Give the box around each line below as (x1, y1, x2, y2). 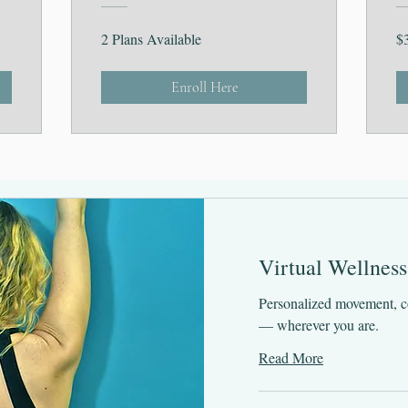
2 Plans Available (101, 29, 201, 49)
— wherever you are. (259, 315, 379, 335)
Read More (259, 348, 323, 368)
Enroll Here (170, 78, 238, 97)
